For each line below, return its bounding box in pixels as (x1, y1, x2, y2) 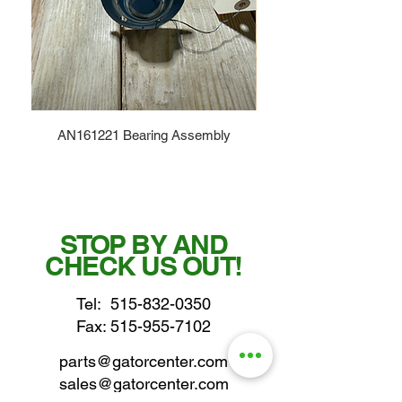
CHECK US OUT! (45, 249, 242, 283)
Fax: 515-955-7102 (76, 317, 211, 336)
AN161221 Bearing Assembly (57, 127, 231, 144)
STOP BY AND (59, 228, 228, 261)
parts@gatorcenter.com (59, 352, 228, 371)
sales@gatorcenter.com (58, 374, 229, 394)
